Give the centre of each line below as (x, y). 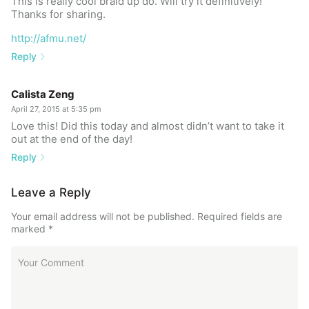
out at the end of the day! (72, 139)
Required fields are (240, 216)
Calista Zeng (43, 94)
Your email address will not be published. (103, 216)
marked (30, 228)
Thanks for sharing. (58, 14)
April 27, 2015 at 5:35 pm (56, 109)
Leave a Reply (51, 192)
